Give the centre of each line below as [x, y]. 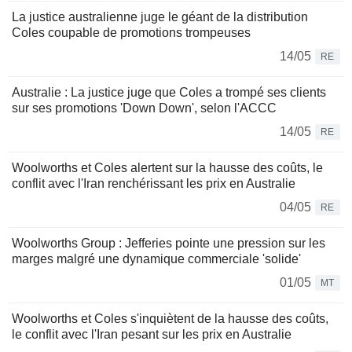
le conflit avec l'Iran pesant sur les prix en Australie [152, 335]
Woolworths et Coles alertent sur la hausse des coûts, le [167, 168]
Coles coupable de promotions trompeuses [131, 33]
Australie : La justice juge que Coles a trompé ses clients [169, 93]
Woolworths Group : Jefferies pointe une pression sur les [169, 244]
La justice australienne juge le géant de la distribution [160, 17]
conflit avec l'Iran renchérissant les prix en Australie [154, 184]
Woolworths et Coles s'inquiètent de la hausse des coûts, [170, 319]
